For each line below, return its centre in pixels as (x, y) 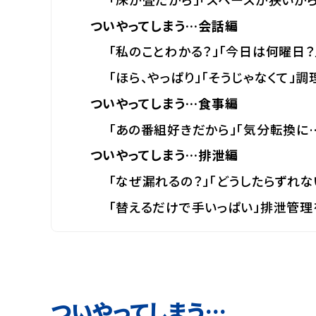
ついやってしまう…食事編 (164, 103)
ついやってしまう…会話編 (164, 25)
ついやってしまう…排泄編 (164, 155)
